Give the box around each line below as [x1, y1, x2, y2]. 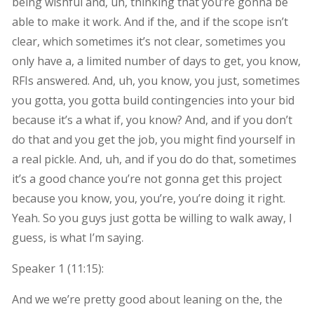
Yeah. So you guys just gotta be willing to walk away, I [11, 210, 292, 226]
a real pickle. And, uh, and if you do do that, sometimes [11, 151, 296, 167]
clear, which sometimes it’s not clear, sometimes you [11, 33, 285, 49]
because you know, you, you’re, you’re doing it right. [11, 190, 285, 206]
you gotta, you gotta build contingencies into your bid [11, 92, 294, 108]
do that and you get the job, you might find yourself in [11, 131, 295, 147]
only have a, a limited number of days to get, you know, [11, 53, 301, 69]
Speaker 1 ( [11, 260, 71, 276]
